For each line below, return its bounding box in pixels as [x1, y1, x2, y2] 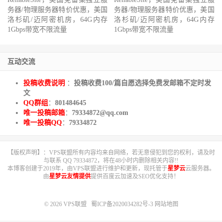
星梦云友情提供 [49, 173, 91, 180]
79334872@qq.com [72, 109, 128, 117]
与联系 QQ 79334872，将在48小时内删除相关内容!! [44, 157, 178, 165]
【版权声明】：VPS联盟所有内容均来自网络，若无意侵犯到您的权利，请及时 [7, 149, 215, 157]
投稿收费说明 [23, 79, 67, 87]
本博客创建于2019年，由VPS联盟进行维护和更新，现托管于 [7, 165, 167, 172]
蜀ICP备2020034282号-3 [91, 201, 155, 208]
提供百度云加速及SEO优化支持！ [90, 173, 179, 180]
